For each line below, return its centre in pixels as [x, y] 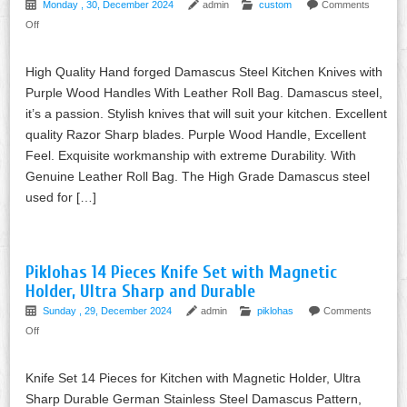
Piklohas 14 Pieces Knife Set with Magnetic [182, 272]
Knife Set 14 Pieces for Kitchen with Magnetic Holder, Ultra [194, 377]
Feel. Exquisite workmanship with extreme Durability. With [191, 155]
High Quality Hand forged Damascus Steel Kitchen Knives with [204, 71]
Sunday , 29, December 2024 [109, 310]
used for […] [61, 197]
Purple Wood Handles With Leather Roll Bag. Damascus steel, [204, 92]
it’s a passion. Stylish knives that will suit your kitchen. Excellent [207, 113]
